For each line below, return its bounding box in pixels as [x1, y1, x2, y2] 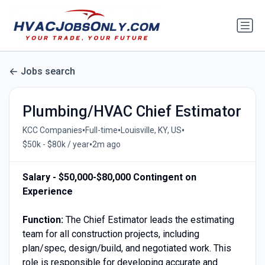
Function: [22, 214, 66, 225]
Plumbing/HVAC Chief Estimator [22, 102, 241, 120]
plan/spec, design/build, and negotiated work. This [22, 242, 231, 254]
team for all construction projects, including [22, 228, 199, 240]
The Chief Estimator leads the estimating [65, 214, 234, 225]
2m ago [92, 140, 121, 150]
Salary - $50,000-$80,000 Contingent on [22, 171, 196, 183]
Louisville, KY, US [120, 125, 182, 135]
